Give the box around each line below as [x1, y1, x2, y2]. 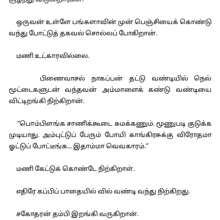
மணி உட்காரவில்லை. [8, 53, 89, 60]
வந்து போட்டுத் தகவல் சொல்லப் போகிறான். [8, 30, 157, 38]
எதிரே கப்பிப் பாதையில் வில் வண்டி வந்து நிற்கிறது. [8, 188, 190, 196]
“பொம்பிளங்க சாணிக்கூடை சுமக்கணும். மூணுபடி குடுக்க [8, 120, 212, 128]
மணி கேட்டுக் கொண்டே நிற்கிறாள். [8, 165, 135, 173]
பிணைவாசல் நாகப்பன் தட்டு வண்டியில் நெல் [8, 75, 212, 83]
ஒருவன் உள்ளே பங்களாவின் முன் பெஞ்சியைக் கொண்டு [8, 19, 212, 27]
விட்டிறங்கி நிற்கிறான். [8, 98, 84, 106]
